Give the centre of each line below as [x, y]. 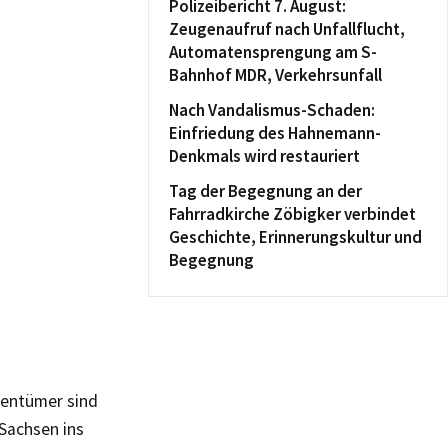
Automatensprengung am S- [273, 52]
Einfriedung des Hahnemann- [275, 133]
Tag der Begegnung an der [265, 191]
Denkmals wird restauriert [264, 156]
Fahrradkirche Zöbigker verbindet [292, 214]
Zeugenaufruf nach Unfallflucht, [287, 29]
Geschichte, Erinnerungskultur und [295, 237]
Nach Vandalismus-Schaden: [272, 110]
